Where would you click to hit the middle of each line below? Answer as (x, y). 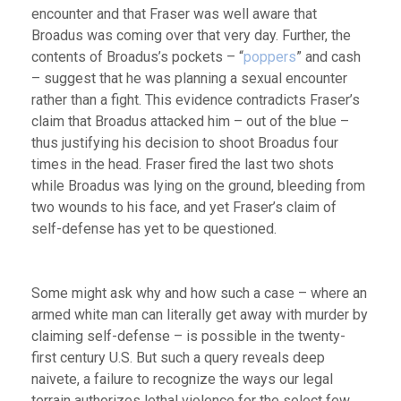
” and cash (328, 56)
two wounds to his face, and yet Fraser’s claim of (184, 207)
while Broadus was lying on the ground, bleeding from (198, 185)
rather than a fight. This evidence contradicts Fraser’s (196, 99)
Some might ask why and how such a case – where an (199, 293)
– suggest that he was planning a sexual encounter (189, 78)
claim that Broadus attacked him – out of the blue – (190, 121)
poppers (270, 56)
